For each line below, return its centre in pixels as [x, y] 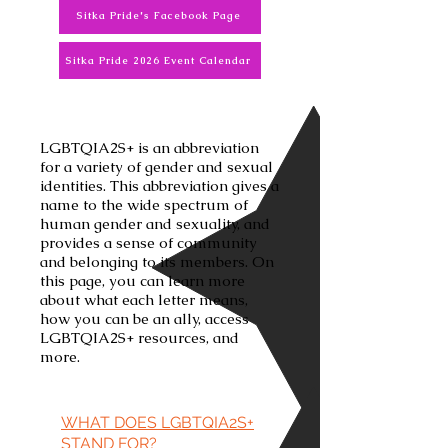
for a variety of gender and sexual [156, 166]
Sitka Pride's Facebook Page [158, 15]
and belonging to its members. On [157, 261]
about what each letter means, [144, 299]
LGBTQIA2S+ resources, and [139, 337]
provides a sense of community [148, 242]
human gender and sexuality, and [155, 223]
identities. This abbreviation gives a [159, 185]
